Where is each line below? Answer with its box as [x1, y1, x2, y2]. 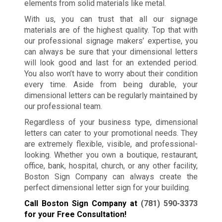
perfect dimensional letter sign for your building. [24, 182, 190, 192]
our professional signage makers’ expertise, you [24, 36, 198, 46]
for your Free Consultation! [24, 209, 126, 219]
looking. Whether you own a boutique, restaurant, [24, 150, 198, 160]
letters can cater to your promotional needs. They [24, 128, 198, 138]
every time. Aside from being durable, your [24, 79, 198, 89]
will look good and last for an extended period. [24, 57, 198, 67]
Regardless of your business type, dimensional [24, 117, 198, 127]
